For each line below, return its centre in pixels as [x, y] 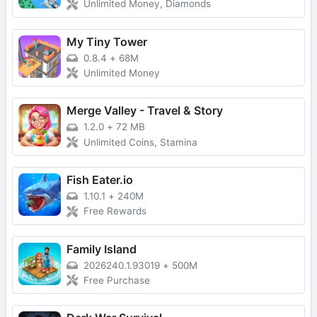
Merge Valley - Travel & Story [145, 111]
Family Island [102, 249]
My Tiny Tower [107, 41]
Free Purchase [117, 281]
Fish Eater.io [100, 179]
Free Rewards [115, 211]
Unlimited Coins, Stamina [140, 142]
